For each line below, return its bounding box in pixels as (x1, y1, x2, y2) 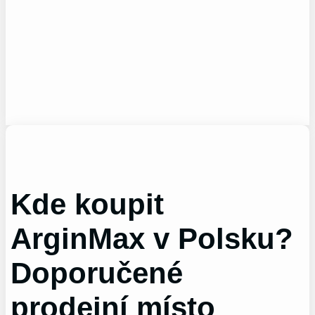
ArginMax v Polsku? (11, 222, 294, 256)
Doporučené (11, 257, 184, 290)
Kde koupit (11, 188, 165, 221)
